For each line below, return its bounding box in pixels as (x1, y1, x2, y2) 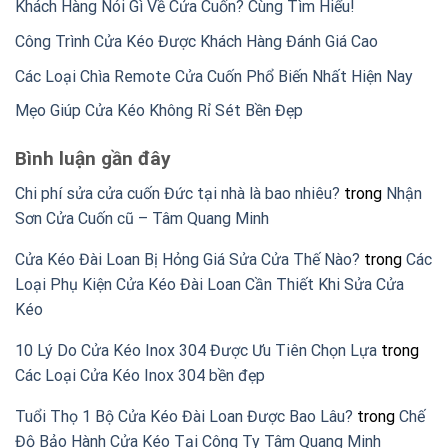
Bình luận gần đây (15, 147, 171, 171)
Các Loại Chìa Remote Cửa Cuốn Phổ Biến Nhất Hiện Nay (15, 66, 413, 86)
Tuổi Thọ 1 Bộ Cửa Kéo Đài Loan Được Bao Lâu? (15, 406, 353, 426)
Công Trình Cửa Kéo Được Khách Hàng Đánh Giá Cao (15, 31, 378, 51)
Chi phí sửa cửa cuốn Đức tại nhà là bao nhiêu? (15, 183, 340, 203)
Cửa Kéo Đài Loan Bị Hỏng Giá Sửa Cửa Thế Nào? (15, 249, 360, 269)
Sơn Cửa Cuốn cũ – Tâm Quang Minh (15, 208, 269, 228)
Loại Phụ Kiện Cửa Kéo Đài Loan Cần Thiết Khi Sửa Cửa (15, 274, 404, 294)
